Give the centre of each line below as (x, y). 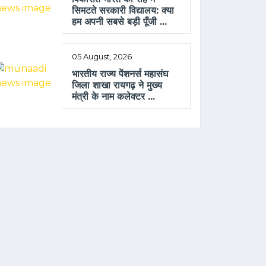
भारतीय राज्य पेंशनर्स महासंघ (120, 74)
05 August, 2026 (102, 57)
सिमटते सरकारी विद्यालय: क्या (123, 11)
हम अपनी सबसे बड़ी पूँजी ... (120, 22)
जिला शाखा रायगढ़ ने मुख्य (117, 85)
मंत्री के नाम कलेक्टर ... (114, 97)
